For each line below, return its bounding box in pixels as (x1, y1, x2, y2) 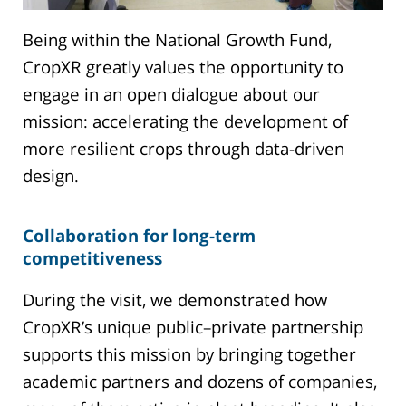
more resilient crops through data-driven (23, 137, 344, 160)
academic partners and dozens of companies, (23, 369, 377, 392)
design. (23, 164, 79, 188)
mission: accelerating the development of (23, 110, 348, 133)
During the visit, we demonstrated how (23, 287, 327, 311)
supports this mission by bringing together (23, 342, 356, 365)
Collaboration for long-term (23, 223, 256, 246)
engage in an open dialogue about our (23, 82, 320, 106)
